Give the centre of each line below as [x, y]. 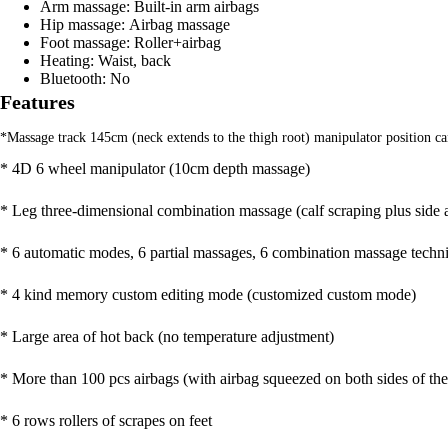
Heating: [69, 60]
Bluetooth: [75, 78]
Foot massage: [87, 42]
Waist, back [134, 60]
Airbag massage [179, 24]
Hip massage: [84, 24]
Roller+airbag [177, 42]
